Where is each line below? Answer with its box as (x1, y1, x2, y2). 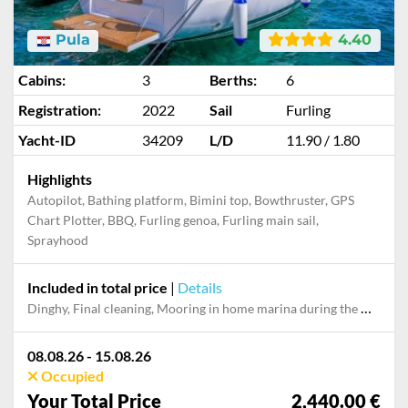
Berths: (209, 71, 257, 88)
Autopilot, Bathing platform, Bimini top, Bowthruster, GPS (27, 192, 354, 208)
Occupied (38, 367, 104, 384)
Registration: (18, 101, 101, 118)
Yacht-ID (18, 131, 76, 148)
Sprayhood (27, 232, 88, 248)
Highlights (27, 170, 92, 188)
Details (178, 279, 222, 296)
